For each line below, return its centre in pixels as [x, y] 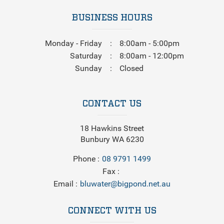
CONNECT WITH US [112, 211]
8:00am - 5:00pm [149, 43]
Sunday [88, 68]
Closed [131, 68]
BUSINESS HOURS [112, 18]
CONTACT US [112, 104]
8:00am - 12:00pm [152, 55]
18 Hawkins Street [112, 128]
